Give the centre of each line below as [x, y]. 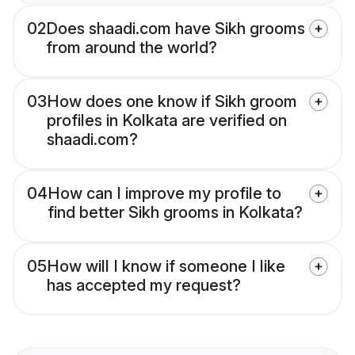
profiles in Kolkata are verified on [167, 121]
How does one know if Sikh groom [172, 102]
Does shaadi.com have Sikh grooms [176, 29]
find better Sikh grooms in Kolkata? [175, 213]
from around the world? [132, 48]
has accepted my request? [144, 286]
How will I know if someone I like [166, 267]
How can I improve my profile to [164, 194]
